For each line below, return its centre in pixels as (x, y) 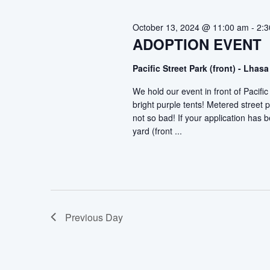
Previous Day (94, 217)
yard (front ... (157, 130)
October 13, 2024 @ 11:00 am (190, 27)
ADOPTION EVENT (197, 44)
